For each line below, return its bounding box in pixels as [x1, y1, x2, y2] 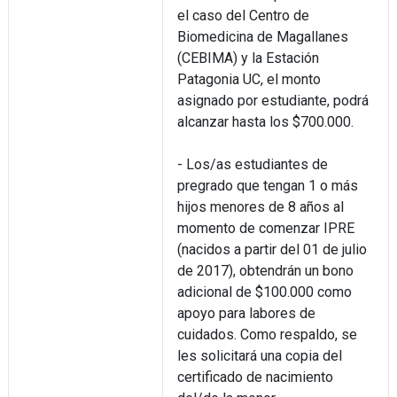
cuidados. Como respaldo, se [176, 325, 357, 343]
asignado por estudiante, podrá [176, 91, 369, 109]
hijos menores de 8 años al [176, 198, 344, 215]
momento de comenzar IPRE [176, 219, 354, 237]
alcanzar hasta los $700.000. [176, 113, 354, 130]
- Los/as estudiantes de [176, 155, 328, 173]
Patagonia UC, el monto [176, 70, 321, 88]
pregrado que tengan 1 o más [176, 176, 358, 194]
